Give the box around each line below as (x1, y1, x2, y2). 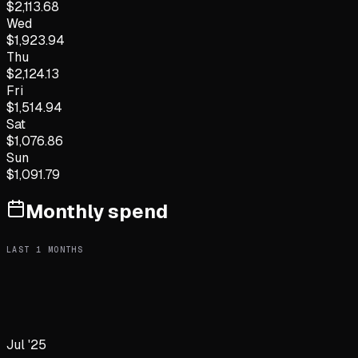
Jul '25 (6, 336, 46, 353)
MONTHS (42, 244, 84, 255)
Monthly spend (26, 199, 168, 225)
